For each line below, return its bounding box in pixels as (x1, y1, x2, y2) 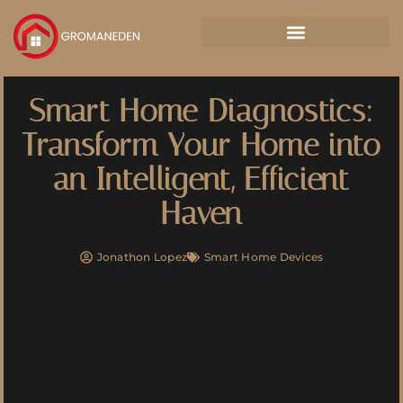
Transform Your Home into (22, 127, 381, 165)
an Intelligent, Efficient (53, 161, 350, 199)
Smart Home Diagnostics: (28, 93, 375, 130)
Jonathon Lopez (96, 250, 188, 264)
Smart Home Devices (204, 250, 324, 264)
